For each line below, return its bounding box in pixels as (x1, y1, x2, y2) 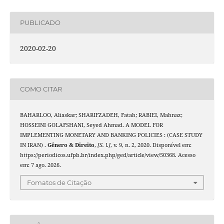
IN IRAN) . (19, 141, 47, 148)
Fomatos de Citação (27, 178, 91, 187)
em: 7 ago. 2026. (19, 161, 61, 168)
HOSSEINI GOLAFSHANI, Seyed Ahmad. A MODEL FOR (19, 121, 163, 128)
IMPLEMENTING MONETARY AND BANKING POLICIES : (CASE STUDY (19, 131, 202, 138)
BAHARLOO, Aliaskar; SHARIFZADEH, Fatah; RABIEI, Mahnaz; (19, 111, 182, 118)
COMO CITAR (19, 85, 62, 93)
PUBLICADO (19, 18, 60, 27)
